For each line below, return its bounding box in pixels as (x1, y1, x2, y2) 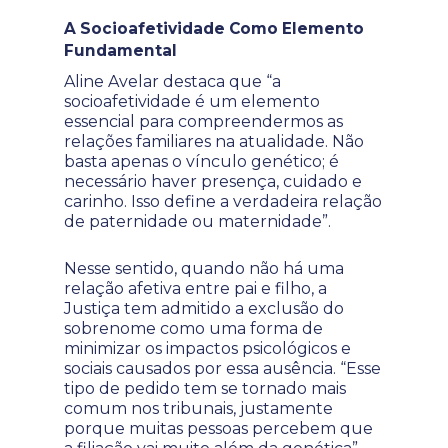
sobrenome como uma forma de (64, 319, 323, 338)
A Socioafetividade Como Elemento (64, 19, 364, 38)
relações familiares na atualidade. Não (64, 132, 364, 151)
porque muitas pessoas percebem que (64, 419, 373, 438)
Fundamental (64, 41, 177, 60)
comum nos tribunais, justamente (64, 399, 333, 418)
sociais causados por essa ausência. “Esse (64, 359, 381, 378)
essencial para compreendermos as (64, 112, 343, 131)
